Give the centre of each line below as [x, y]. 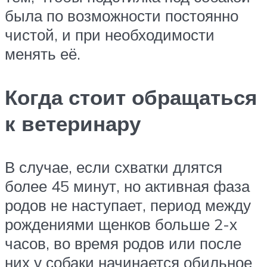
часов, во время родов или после [123, 243]
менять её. [43, 54]
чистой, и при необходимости [110, 35]
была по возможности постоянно [122, 16]
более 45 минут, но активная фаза [127, 186]
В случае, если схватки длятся [114, 167]
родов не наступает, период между [128, 205]
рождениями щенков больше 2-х [121, 224]
